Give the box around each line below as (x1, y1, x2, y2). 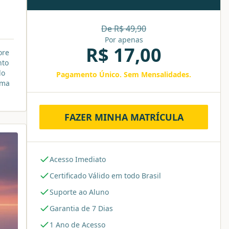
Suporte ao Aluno (50, 187, 109, 197)
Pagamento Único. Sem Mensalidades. (56, 70, 191, 79)
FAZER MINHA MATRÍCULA (64, 111, 184, 123)
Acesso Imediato (50, 154, 106, 164)
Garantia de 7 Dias (50, 203, 113, 213)
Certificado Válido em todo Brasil (50, 171, 161, 180)
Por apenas (104, 35, 143, 44)
